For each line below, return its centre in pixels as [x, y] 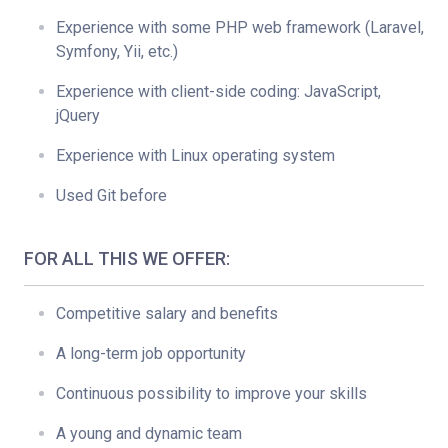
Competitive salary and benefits [167, 313]
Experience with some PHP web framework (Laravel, [240, 27]
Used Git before [111, 195]
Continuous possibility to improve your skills [211, 393]
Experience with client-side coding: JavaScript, [218, 91]
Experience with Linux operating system [195, 155]
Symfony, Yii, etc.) [117, 51]
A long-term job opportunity [151, 353]
